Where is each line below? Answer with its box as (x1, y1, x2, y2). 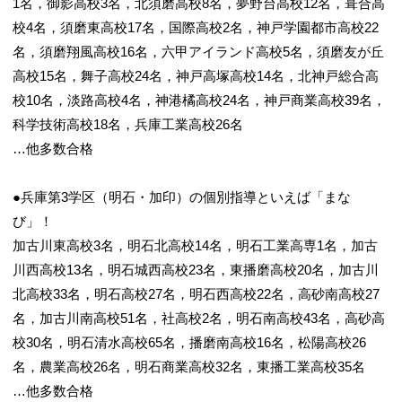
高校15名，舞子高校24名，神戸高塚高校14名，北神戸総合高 (13, 68, 379, 83)
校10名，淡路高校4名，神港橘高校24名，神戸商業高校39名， (13, 92, 386, 108)
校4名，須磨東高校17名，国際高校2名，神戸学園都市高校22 (13, 20, 379, 35)
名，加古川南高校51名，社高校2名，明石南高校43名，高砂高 (13, 310, 385, 326)
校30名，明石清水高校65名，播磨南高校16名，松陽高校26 (13, 335, 366, 350)
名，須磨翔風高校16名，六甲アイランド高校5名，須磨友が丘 (13, 44, 384, 59)
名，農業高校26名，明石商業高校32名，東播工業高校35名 (13, 359, 365, 374)
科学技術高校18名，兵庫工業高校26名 (13, 117, 243, 132)
